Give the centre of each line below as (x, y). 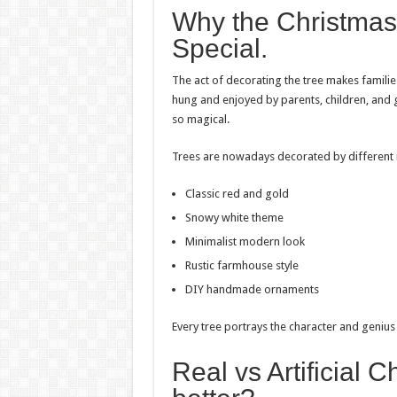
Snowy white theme (234, 218)
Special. (219, 48)
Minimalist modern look (245, 241)
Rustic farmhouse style (241, 265)
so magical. (200, 119)
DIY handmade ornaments (252, 289)
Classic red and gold (237, 194)
